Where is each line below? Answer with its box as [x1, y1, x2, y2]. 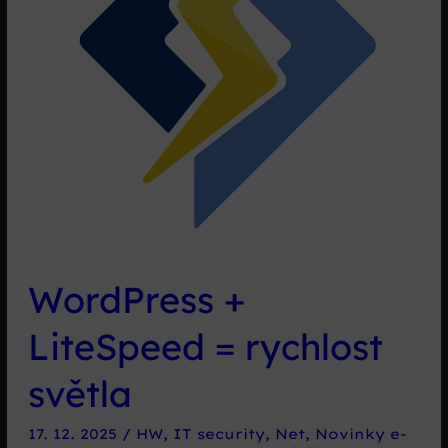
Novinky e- [314, 425, 407, 443]
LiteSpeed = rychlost [27, 324, 383, 370]
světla [27, 371, 132, 417]
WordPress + [27, 277, 245, 323]
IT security [172, 425, 265, 443]
